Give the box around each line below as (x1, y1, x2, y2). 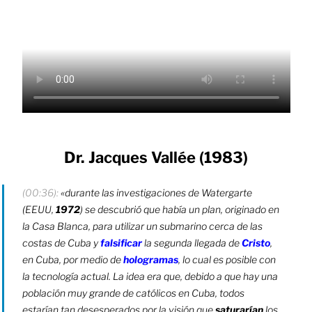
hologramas (123, 253, 179, 265)
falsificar (100, 236, 143, 249)
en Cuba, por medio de (22, 253, 124, 265)
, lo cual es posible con (178, 253, 276, 265)
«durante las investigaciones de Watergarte (58, 186, 253, 198)
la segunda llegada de (144, 236, 242, 249)
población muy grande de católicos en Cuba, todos (22, 286, 245, 299)
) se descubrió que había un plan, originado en (80, 203, 280, 215)
